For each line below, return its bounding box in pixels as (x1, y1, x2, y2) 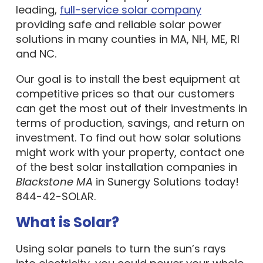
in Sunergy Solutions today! (92, 174, 239, 189)
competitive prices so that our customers (15, 86, 235, 101)
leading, (15, 2, 60, 17)
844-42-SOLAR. (15, 189, 96, 204)
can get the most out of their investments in (15, 101, 247, 116)
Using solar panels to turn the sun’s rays (15, 241, 226, 256)
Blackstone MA (15, 174, 93, 189)
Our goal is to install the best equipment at (15, 72, 240, 86)
